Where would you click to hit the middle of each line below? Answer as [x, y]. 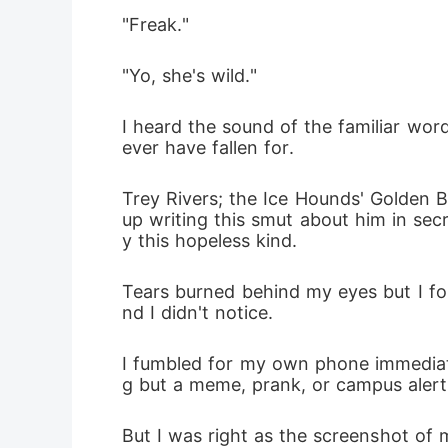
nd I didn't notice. [197, 312]
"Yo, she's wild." [189, 75]
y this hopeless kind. [209, 240]
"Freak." [155, 24]
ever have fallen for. [208, 147]
